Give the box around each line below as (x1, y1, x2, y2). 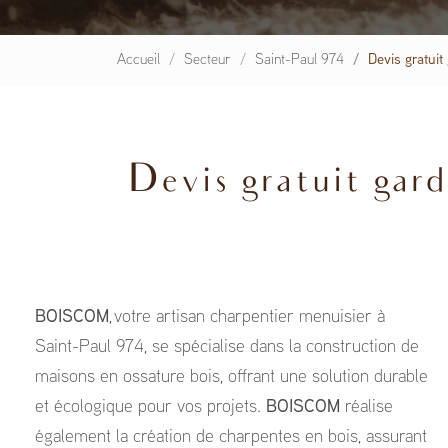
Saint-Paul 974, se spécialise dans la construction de (35, 339, 419, 356)
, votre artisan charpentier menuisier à (109, 309, 385, 326)
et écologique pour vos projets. (35, 399, 266, 416)
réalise (345, 399, 393, 416)
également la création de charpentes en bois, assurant (35, 429, 427, 446)
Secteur (184, 53, 231, 67)
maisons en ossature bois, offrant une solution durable (35, 369, 428, 386)
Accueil (117, 53, 160, 67)
